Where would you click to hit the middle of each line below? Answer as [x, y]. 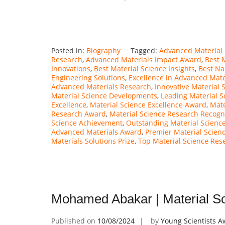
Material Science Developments [104, 95]
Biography [103, 50]
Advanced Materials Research [101, 86]
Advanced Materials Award [96, 132]
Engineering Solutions [88, 77]
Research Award [79, 114]
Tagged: [145, 50]
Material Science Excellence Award [148, 104]
